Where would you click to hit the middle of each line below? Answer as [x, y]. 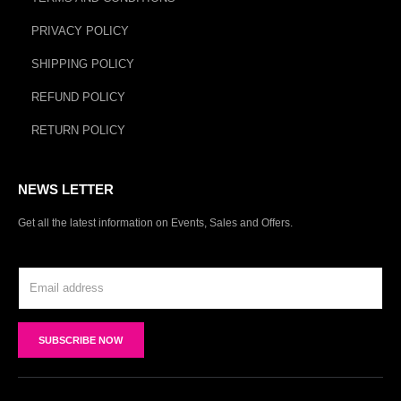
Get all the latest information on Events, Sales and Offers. [155, 223]
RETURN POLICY [78, 131]
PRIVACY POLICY [80, 31]
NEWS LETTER [66, 190]
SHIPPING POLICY [83, 64]
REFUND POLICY [78, 98]
